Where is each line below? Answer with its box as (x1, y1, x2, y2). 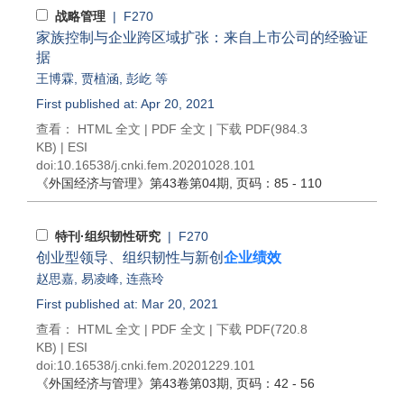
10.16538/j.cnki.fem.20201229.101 (57, 358, 255, 372)
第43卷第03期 (150, 376, 229, 390)
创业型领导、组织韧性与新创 (36, 250, 224, 265)
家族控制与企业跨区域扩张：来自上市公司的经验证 (36, 30, 368, 45)
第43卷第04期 (150, 176, 229, 190)
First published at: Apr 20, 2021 (36, 96, 215, 111)
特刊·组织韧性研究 (55, 229, 161, 243)
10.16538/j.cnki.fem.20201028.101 (57, 158, 255, 172)
